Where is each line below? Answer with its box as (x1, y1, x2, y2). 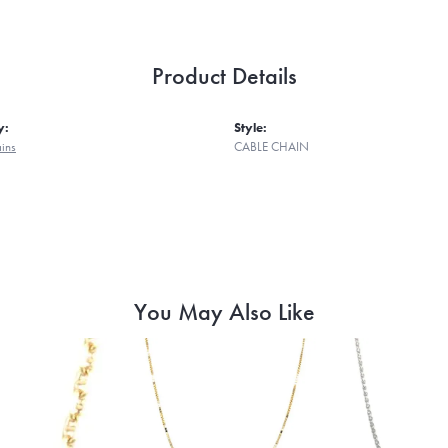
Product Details (151, 59, 297, 91)
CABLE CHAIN (234, 137, 309, 155)
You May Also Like (133, 295, 315, 327)
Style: (234, 118, 267, 136)
